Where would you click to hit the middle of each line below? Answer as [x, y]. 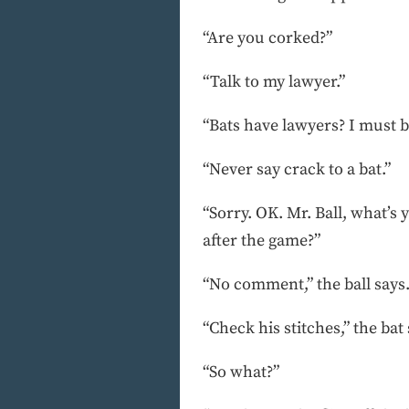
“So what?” [241, 372]
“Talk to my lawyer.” [274, 81]
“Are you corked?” [267, 37]
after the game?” [262, 240]
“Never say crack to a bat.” [297, 169]
